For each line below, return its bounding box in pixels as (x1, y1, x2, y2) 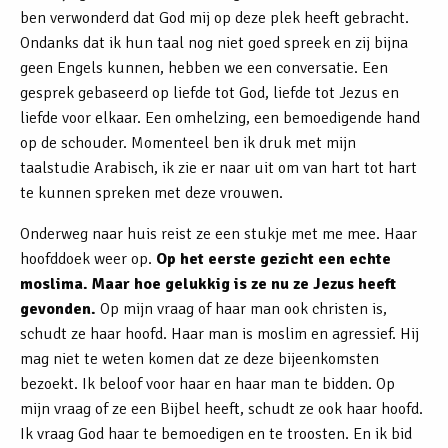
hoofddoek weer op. (20, 249, 156, 270)
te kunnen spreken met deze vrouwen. (20, 183, 283, 204)
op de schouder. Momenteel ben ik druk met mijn (20, 133, 356, 154)
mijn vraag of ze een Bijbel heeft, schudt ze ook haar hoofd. (20, 399, 423, 420)
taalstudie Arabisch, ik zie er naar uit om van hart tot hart (20, 158, 417, 179)
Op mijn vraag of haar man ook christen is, (96, 299, 387, 320)
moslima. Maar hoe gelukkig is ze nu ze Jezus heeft (20, 274, 396, 295)
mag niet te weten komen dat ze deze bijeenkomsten (20, 349, 379, 370)
